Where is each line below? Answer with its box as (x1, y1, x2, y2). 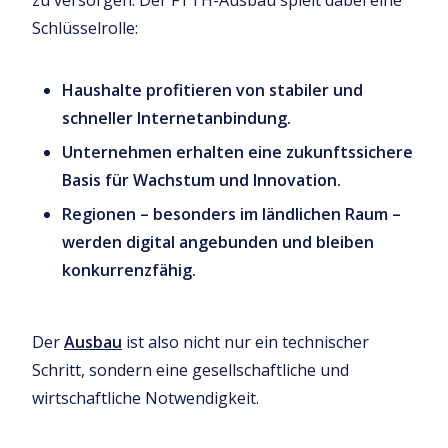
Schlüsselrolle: (32, 17, 138, 40)
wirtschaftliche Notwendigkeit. (32, 387, 259, 410)
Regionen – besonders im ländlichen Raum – (62, 203, 401, 226)
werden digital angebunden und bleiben (62, 231, 374, 254)
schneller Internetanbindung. (62, 107, 291, 130)
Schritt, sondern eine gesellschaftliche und (32, 359, 349, 382)
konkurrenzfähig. (62, 259, 196, 282)
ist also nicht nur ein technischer (122, 331, 369, 354)
